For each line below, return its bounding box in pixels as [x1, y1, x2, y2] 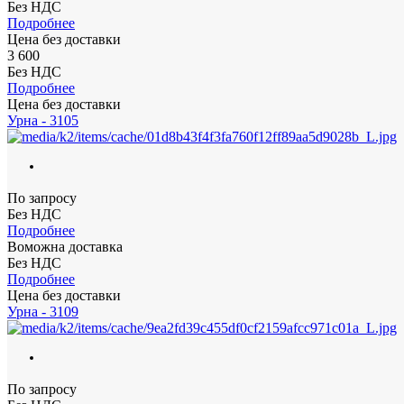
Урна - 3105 [7, 112, 78, 128]
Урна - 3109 [7, 303, 78, 319]
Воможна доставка [7, 238, 123, 254]
